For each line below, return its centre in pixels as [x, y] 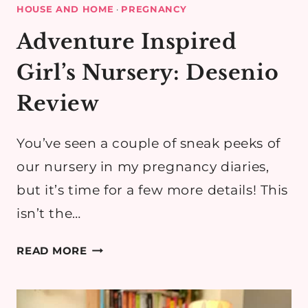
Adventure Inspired [127, 42]
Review [58, 104]
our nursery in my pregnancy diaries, [143, 167]
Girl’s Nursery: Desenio [148, 73]
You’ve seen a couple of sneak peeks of [148, 144]
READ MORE [52, 251]
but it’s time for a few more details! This [152, 190]
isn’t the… [49, 214]
